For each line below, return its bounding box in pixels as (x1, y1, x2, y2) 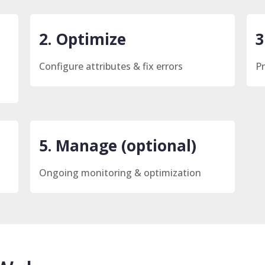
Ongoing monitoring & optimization (39, 166, 202, 179)
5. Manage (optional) (39, 134, 197, 156)
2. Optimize (39, 28, 127, 50)
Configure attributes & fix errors (39, 59, 183, 73)
